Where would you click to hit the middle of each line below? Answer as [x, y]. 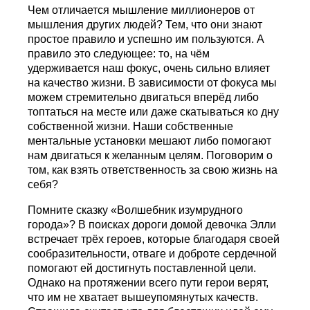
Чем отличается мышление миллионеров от [142, 10]
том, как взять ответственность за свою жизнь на [153, 170]
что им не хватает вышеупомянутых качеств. [143, 298]
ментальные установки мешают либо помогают [150, 141]
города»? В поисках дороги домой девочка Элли [152, 225]
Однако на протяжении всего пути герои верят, [148, 283]
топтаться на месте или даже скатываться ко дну [154, 112]
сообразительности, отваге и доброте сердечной [153, 254]
